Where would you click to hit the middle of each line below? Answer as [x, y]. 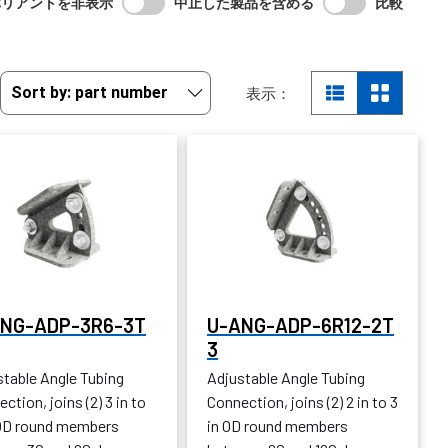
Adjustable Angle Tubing [286, 378]
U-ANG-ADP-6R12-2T [300, 325]
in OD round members [277, 426]
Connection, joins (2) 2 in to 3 [302, 402]
